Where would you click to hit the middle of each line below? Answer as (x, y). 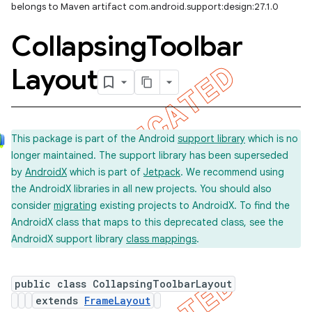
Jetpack (162, 172)
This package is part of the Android (94, 139)
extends (60, 301)
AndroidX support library (69, 239)
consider (32, 205)
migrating (75, 205)
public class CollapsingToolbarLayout (123, 284)
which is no (272, 139)
